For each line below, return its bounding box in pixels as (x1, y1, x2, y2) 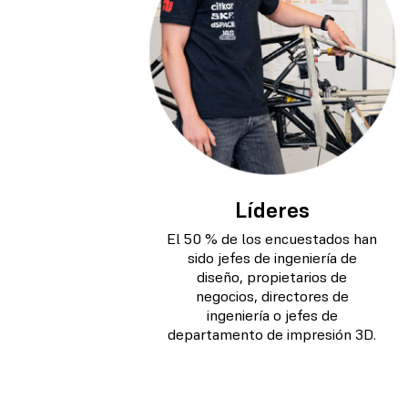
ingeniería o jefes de (206, 305, 338, 325)
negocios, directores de (195, 286, 349, 306)
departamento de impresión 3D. (168, 324, 377, 344)
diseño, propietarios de (197, 267, 348, 287)
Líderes (234, 196, 310, 225)
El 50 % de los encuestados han (167, 229, 378, 249)
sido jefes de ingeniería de (187, 248, 357, 268)
